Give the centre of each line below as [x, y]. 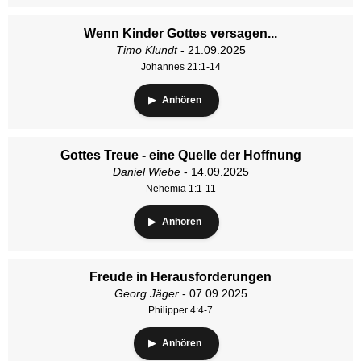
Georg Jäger [146, 293]
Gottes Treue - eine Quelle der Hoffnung [180, 155]
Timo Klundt [146, 50]
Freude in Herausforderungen [180, 277]
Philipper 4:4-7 [180, 310]
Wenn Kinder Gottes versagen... [180, 33]
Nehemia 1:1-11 [180, 189]
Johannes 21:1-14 [180, 67]
